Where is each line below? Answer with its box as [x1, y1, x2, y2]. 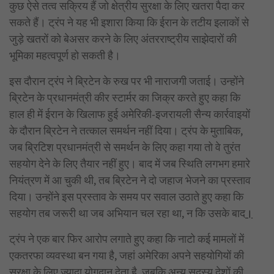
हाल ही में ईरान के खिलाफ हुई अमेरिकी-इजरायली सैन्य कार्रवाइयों [9, 106, 250, 121]
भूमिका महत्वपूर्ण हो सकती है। [9, 48, 120, 62]
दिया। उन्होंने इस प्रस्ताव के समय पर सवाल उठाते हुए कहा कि [9, 189, 243, 204]
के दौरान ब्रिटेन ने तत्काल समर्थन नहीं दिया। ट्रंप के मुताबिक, [9, 123, 243, 138]
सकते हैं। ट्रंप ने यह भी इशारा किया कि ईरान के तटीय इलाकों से [9, 15, 249, 29]
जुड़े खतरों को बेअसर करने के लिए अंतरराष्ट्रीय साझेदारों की [9, 31, 237, 46]
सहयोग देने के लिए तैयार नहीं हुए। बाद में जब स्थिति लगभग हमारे [9, 156, 250, 171]
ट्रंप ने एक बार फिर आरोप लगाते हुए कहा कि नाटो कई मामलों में [9, 231, 244, 246]
